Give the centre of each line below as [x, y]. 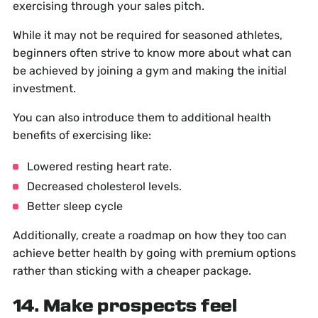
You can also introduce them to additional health [142, 118]
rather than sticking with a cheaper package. [132, 271]
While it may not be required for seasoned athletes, [147, 35]
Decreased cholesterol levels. [104, 187]
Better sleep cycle [75, 207]
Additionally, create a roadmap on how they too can [149, 236]
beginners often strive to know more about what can [152, 53]
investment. [44, 89]
